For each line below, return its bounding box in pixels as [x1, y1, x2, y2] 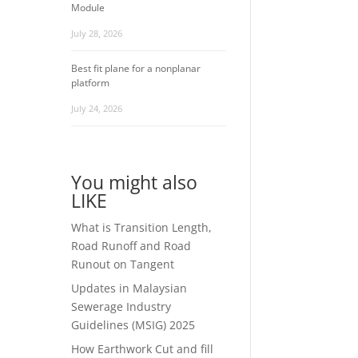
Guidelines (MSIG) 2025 [71, 316, 196, 332]
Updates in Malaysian [71, 280, 188, 296]
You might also [71, 169, 198, 195]
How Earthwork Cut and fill [71, 340, 214, 356]
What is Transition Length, [71, 219, 213, 235]
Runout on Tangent [71, 256, 175, 272]
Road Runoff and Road [71, 237, 192, 253]
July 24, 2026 [71, 101, 123, 114]
